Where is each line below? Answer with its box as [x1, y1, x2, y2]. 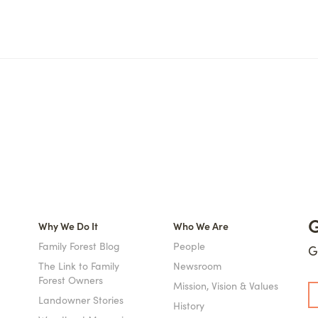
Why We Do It [38, 219, 98, 233]
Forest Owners [38, 273, 103, 287]
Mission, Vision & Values [173, 278, 278, 292]
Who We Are [173, 219, 229, 233]
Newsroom [173, 258, 221, 273]
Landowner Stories [38, 292, 124, 307]
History [173, 298, 204, 312]
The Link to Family [38, 258, 119, 273]
